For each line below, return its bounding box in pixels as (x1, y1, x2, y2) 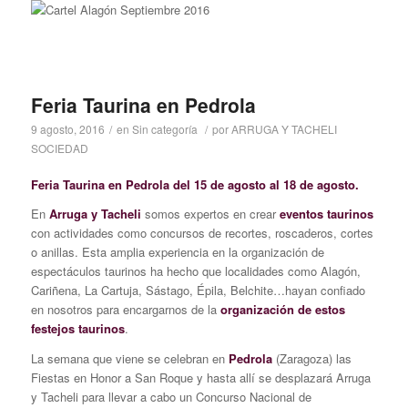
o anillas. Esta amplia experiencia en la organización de (30, 243, 324, 261)
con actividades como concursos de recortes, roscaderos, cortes (30, 224, 373, 242)
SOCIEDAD (30, 140, 88, 157)
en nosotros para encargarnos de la (30, 301, 220, 319)
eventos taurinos (275, 205, 373, 223)
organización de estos (219, 301, 345, 319)
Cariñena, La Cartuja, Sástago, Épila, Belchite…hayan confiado (30, 281, 365, 300)
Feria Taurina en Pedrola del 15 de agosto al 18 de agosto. (30, 176, 362, 194)
